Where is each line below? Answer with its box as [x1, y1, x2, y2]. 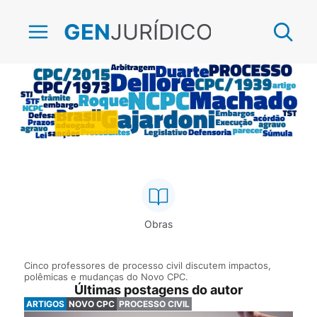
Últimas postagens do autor [74, 282, 243, 298]
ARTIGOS [25, 299, 64, 310]
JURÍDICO [110, 18, 213, 45]
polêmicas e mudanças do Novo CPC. [23, 271, 188, 283]
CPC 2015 [115, 139, 202, 161]
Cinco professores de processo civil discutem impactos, [23, 260, 271, 272]
